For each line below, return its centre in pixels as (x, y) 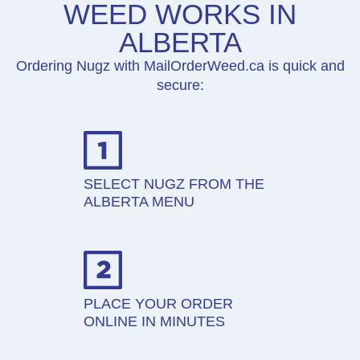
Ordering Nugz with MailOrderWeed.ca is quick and (180, 65)
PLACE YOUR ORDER (158, 304)
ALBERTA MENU (139, 201)
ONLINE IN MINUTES (154, 322)
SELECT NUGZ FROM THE (174, 184)
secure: (180, 85)
